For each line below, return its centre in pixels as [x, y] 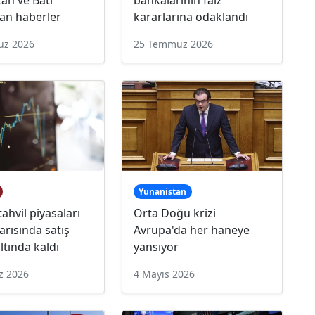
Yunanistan [163, 191]
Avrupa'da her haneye [191, 230]
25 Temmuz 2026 [173, 44]
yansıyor [156, 246]
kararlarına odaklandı [191, 17]
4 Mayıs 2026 [164, 274]
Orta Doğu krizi [174, 213]
